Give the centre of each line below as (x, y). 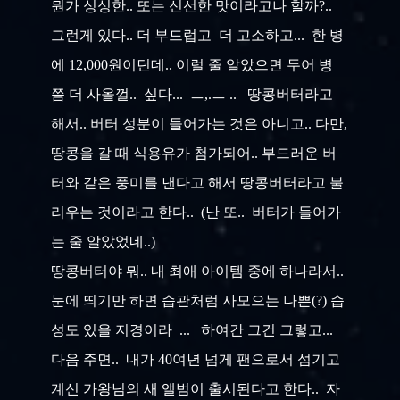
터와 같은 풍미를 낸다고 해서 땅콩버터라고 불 (197, 183)
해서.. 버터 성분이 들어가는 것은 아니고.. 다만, (199, 124)
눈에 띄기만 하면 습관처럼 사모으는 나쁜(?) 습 (198, 301)
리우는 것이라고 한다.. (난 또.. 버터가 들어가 (196, 212)
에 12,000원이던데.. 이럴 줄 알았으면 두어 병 (192, 65)
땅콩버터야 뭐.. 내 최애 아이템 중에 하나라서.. (199, 271)
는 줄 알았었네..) (103, 242)
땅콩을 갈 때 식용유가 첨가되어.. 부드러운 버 (194, 154)
